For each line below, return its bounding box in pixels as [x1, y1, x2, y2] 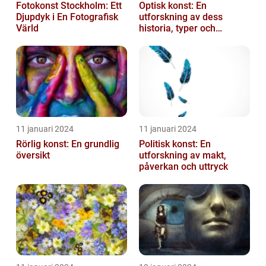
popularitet [139, 34, 185, 46]
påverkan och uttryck [139, 161, 228, 173]
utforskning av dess [139, 11, 223, 23]
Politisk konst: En [139, 138, 211, 150]
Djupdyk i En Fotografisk [16, 11, 118, 23]
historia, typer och [139, 23, 216, 34]
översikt [16, 150, 50, 161]
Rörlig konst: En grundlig [16, 138, 119, 150]
